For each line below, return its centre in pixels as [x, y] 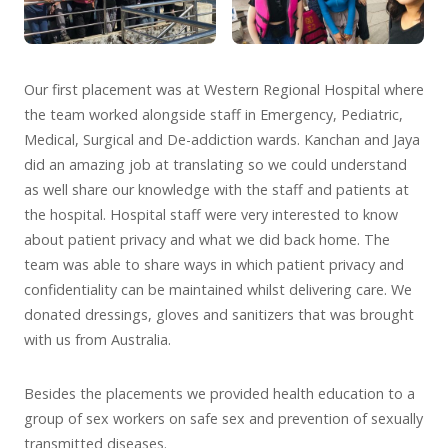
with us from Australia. [97, 340]
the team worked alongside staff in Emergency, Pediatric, [213, 115]
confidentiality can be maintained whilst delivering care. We [218, 290]
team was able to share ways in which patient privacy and [214, 265]
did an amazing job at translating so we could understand [215, 165]
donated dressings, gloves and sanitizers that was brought [219, 315]
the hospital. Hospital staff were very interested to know [211, 215]
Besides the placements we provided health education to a [219, 393]
